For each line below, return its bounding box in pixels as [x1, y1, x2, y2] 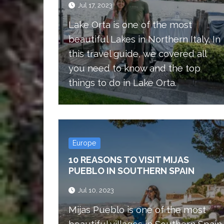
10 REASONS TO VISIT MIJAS [68, 154, 189, 165]
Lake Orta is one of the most [68, 19, 192, 30]
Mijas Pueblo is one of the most [68, 204, 206, 215]
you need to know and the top [68, 62, 200, 74]
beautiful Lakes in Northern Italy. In [68, 33, 220, 45]
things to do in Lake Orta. [68, 77, 179, 88]
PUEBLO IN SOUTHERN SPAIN [68, 165, 194, 176]
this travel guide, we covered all [68, 48, 206, 59]
